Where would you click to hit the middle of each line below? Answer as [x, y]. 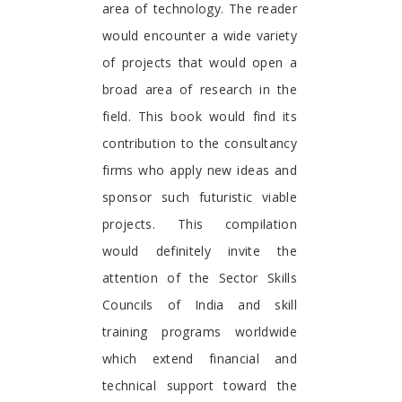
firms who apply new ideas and [200, 170]
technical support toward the [200, 386]
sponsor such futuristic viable [200, 197]
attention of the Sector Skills [200, 278]
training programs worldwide [200, 332]
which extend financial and [200, 359]
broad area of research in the [200, 90]
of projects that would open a [200, 63]
